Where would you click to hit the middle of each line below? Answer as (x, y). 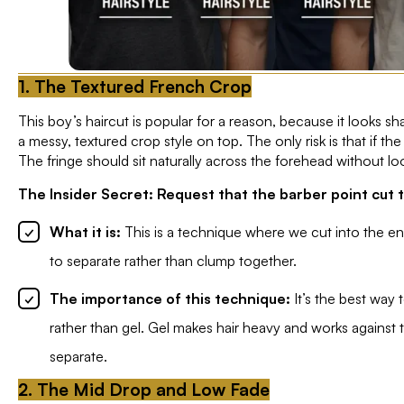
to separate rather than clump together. (173, 260)
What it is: (85, 231)
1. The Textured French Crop (135, 86)
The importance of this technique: (170, 298)
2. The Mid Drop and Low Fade (144, 389)
